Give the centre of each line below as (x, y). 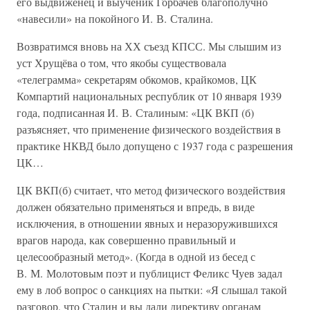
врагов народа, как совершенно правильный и (126, 240)
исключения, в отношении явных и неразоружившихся (147, 223)
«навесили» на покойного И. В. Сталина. (115, 18)
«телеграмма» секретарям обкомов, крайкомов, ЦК (137, 79)
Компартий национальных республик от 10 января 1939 (149, 96)
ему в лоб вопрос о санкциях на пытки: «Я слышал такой (152, 290)
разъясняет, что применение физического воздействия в (149, 129)
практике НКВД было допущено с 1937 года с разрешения (155, 146)
